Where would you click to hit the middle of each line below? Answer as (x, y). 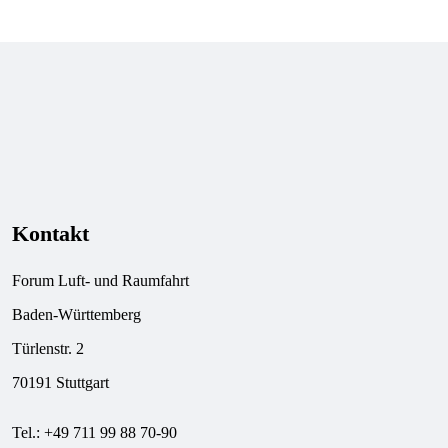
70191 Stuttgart (60, 382)
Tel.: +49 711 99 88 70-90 (94, 432)
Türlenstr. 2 (48, 348)
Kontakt (50, 233)
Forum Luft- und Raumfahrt (100, 280)
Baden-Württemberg (76, 314)
